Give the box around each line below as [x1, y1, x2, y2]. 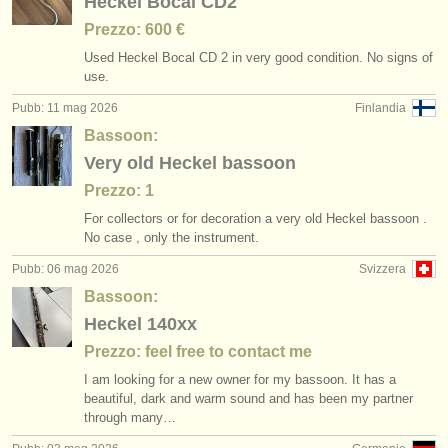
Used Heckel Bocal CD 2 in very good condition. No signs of [84, 50, 433, 65]
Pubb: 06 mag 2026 [12, 262, 119, 276]
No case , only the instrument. [84, 230, 259, 245]
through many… [84, 410, 176, 425]
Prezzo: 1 [84, 182, 154, 199]
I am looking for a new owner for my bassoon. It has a [84, 372, 396, 387]
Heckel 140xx [84, 314, 197, 334]
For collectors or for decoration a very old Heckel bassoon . [84, 211, 427, 226]
